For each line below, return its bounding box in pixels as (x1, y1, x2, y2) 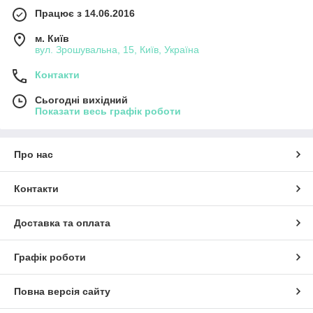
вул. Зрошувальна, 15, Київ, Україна (35, 44, 199, 55)
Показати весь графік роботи (35, 105, 181, 117)
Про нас (14, 149, 53, 160)
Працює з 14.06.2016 (35, 8, 135, 19)
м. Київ (35, 33, 69, 44)
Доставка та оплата (14, 217, 110, 228)
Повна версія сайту (14, 286, 110, 297)
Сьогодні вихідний (35, 94, 128, 105)
